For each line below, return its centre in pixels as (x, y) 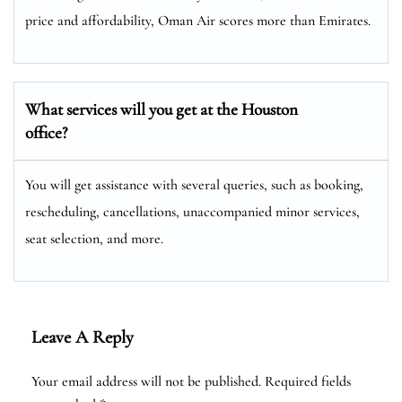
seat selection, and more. (94, 238)
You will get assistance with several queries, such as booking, (194, 184)
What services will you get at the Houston (162, 109)
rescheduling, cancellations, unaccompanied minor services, (192, 211)
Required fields (308, 381)
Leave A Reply (83, 337)
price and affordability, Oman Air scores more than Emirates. (198, 20)
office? (46, 132)
